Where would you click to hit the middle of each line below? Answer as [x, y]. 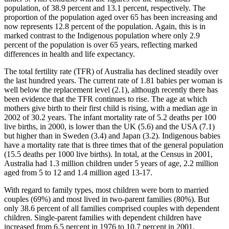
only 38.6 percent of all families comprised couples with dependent [112, 208]
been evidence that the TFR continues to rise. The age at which [106, 99]
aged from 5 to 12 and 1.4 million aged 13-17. [78, 172]
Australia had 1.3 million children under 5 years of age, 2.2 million [111, 163]
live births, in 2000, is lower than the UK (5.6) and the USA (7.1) [109, 126]
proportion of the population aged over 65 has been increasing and [111, 17]
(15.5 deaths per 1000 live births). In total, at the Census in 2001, [108, 154]
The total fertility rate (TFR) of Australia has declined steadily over [111, 71]
